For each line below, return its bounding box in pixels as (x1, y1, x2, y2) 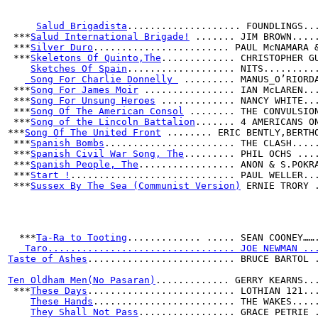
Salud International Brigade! (31, 31, 190, 42)
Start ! (31, 170, 70, 180)
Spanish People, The (31, 159, 138, 170)
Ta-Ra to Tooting (36, 232, 127, 243)
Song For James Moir (31, 84, 138, 95)
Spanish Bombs (31, 138, 104, 148)
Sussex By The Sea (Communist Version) (31, 180, 241, 191)
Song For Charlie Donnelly (25, 74, 178, 84)
